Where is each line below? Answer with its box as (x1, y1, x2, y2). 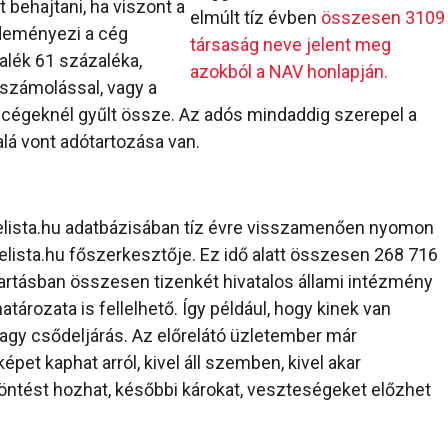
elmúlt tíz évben (189, 7, 321, 29)
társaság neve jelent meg (189, 34, 391, 56)
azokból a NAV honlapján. (189, 61, 388, 83)
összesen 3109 (320, 7, 445, 29)
